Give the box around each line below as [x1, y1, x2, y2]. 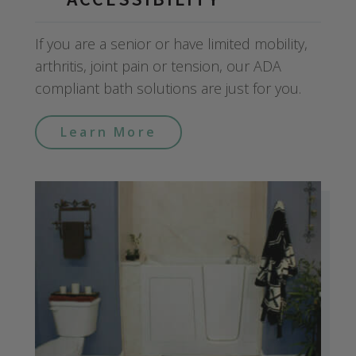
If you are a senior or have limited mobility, [35, 34, 308, 54]
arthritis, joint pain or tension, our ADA [35, 56, 281, 76]
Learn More [60, 123, 157, 141]
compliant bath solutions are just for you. [35, 79, 301, 99]
